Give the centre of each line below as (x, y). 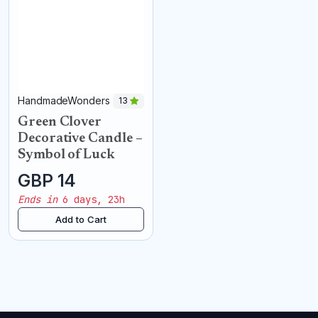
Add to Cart (81, 219)
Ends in (38, 199)
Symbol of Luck (66, 155)
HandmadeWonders (65, 100)
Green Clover (60, 122)
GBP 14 (46, 180)
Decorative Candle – (80, 138)
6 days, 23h (91, 199)
